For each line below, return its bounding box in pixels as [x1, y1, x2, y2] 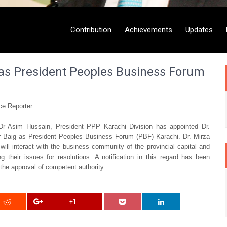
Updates [185, 25, 213, 35]
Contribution [70, 25, 111, 35]
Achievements [125, 25, 172, 35]
